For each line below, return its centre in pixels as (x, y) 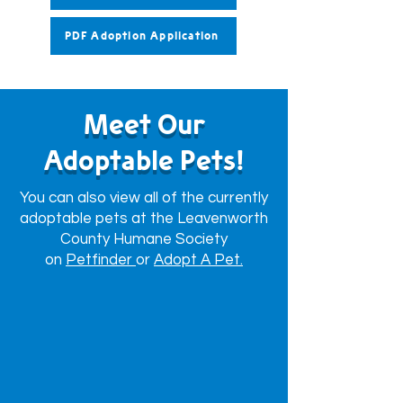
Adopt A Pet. (198, 260)
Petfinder (101, 260)
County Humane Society (144, 239)
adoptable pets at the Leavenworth (144, 219)
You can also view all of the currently (144, 198)
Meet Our (144, 125)
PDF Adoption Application (142, 36)
